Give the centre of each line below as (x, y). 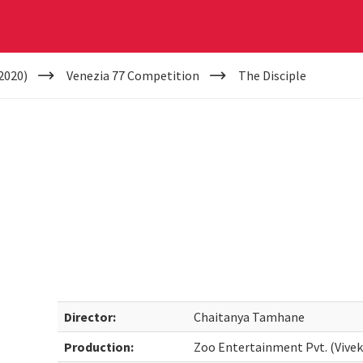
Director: (90, 317)
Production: (99, 347)
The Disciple (272, 75)
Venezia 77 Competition (132, 75)
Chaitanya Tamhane (250, 317)
